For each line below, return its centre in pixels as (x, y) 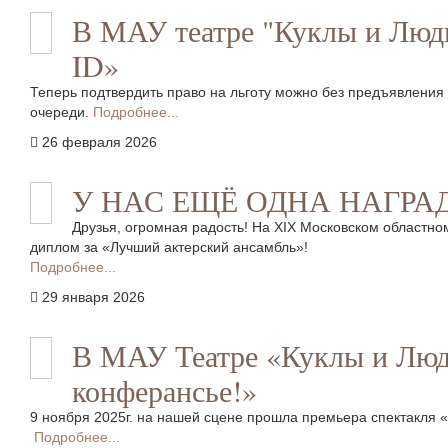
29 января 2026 (93, 297)
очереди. (61, 112)
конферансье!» (164, 390)
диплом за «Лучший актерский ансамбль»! (171, 247)
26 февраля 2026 (99, 142)
